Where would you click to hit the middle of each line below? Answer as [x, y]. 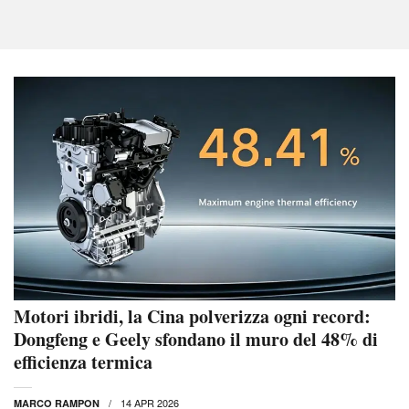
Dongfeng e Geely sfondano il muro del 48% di [196, 340]
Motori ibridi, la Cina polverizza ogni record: [192, 317]
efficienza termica [83, 362]
